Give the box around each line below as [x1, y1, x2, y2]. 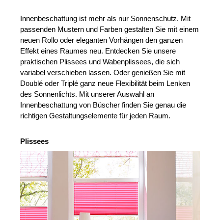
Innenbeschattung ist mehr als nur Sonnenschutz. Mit [20, 14, 191, 23]
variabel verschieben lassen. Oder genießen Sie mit [20, 68, 186, 77]
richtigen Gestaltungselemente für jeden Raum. [20, 111, 171, 120]
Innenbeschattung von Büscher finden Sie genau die [20, 101, 187, 110]
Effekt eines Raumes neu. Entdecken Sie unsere [20, 47, 176, 55]
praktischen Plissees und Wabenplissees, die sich [20, 57, 180, 66]
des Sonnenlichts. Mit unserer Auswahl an [20, 90, 155, 99]
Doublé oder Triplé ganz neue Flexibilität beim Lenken [20, 79, 191, 88]
